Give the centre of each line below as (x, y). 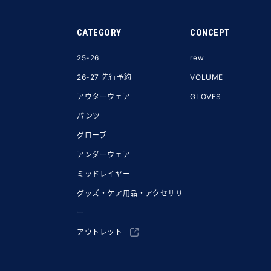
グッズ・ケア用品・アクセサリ (130, 193)
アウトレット (100, 232)
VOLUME (207, 77)
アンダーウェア (104, 154)
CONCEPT (210, 32)
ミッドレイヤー (104, 174)
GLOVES (206, 96)
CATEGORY (99, 32)
